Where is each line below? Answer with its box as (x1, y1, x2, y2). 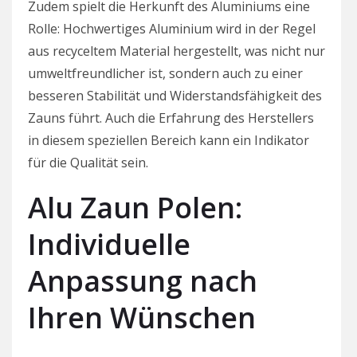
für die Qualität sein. (28, 153, 148, 171)
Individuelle (28, 224, 190, 264)
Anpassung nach (28, 261, 257, 300)
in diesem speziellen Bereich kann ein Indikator (28, 131, 309, 149)
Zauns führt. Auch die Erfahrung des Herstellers (28, 108, 314, 127)
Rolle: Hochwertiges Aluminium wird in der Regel (28, 19, 316, 37)
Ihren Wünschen (28, 297, 256, 337)
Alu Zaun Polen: (28, 187, 242, 227)
